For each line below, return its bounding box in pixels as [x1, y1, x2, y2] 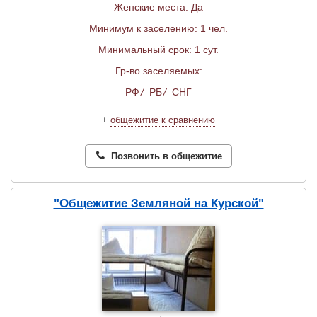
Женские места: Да [114, 1, 203, 13]
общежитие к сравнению [110, 115, 215, 126]
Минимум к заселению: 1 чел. [89, 23, 228, 35]
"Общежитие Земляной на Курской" [53, 197, 264, 211]
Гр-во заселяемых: [115, 65, 202, 77]
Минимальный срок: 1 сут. [98, 44, 219, 56]
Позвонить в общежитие [108, 151, 222, 162]
